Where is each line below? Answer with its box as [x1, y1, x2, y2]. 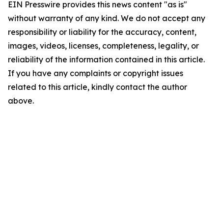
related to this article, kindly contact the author [8, 82, 187, 92]
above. [8, 96, 34, 106]
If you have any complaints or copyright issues [8, 68, 183, 79]
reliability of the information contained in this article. [8, 55, 205, 65]
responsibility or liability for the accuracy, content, [8, 27, 196, 37]
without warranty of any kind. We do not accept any [8, 13, 205, 24]
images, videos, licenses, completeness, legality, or [8, 41, 199, 51]
